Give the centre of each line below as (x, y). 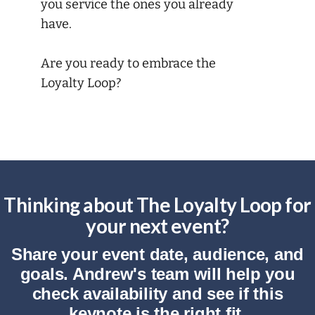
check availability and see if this (157, 293)
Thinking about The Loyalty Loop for (157, 204)
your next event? (157, 225)
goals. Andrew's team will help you (157, 274)
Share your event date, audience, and (157, 254)
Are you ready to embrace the (128, 63)
